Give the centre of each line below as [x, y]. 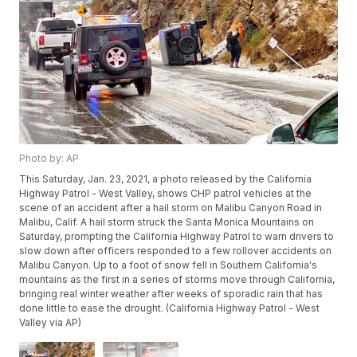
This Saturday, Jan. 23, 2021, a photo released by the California [166, 179]
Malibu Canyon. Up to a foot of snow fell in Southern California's [169, 265]
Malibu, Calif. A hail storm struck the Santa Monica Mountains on [167, 222]
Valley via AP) [51, 323]
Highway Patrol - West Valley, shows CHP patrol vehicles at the [166, 194]
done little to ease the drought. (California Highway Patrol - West [170, 308]
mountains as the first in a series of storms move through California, [177, 280]
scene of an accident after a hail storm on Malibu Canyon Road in [171, 208]
